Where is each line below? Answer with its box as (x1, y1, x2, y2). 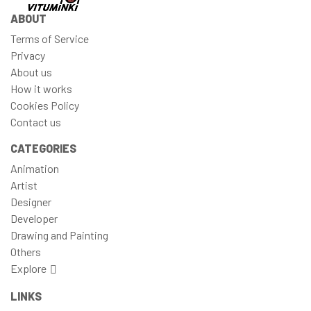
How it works (10, 81, 72, 95)
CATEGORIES (10, 141, 76, 155)
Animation (10, 161, 59, 175)
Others (10, 244, 41, 258)
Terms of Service (10, 31, 89, 45)
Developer (10, 211, 58, 225)
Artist (10, 178, 37, 192)
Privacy (10, 48, 45, 62)
